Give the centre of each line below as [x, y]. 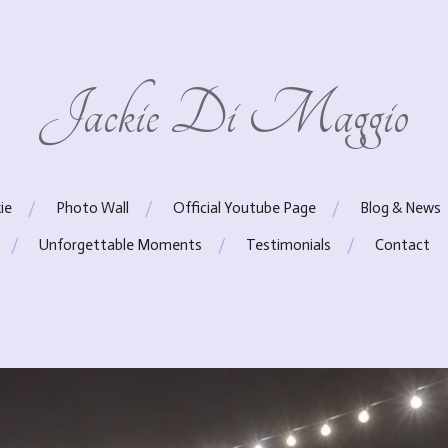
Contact [402, 245]
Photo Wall [92, 208]
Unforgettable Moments [120, 245]
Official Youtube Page [244, 208]
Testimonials [288, 245]
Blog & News [400, 208]
